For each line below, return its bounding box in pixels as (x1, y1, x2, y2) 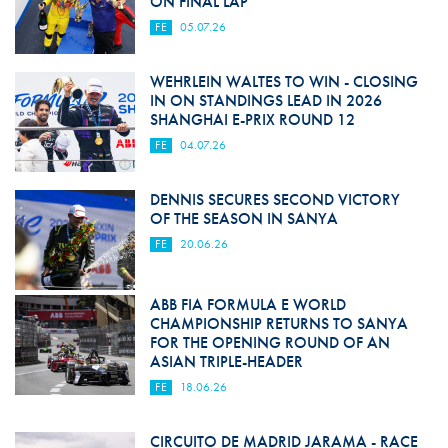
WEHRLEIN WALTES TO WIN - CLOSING (149, 71, 418, 93)
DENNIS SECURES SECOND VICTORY (149, 189, 400, 211)
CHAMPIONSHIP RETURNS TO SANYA (149, 313, 408, 335)
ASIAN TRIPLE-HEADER (149, 351, 303, 373)
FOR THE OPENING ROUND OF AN (149, 332, 390, 354)
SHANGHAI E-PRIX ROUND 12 (149, 109, 355, 131)
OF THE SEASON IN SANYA (149, 208, 338, 230)
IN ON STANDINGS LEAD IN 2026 (149, 90, 382, 112)
